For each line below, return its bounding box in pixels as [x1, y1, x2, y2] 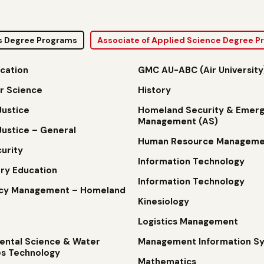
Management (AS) [137, 115, 218, 127]
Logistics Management [137, 216, 238, 227]
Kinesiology [137, 196, 189, 207]
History [137, 84, 171, 96]
